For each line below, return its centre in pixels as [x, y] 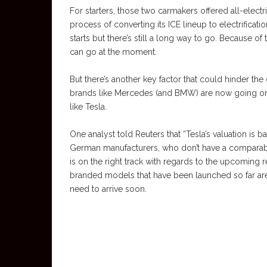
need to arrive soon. [108, 189]
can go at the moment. [113, 52]
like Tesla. [88, 107]
